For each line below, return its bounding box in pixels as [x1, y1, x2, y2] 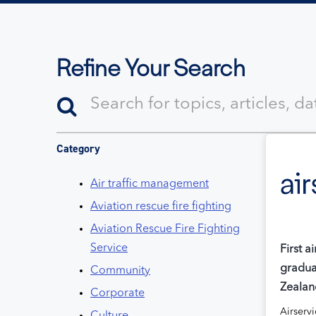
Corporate [90, 288, 145, 300]
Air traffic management [90, 178, 209, 190]
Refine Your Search [56, 54, 245, 84]
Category [56, 141, 100, 157]
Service [90, 243, 128, 255]
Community [90, 265, 150, 277]
